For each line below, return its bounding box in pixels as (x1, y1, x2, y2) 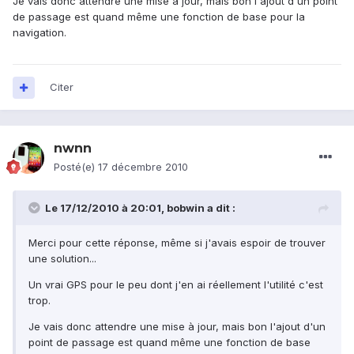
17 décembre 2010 (98, 160, 188, 174)
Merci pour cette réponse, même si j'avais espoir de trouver (28, 236, 326, 250)
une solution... (28, 252, 96, 265)
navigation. (13, 26, 66, 40)
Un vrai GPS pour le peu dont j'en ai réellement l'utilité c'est (28, 278, 323, 292)
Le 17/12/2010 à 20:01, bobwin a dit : (45, 201, 235, 215)
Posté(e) (54, 160, 98, 174)
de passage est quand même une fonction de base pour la (13, 10, 305, 24)
